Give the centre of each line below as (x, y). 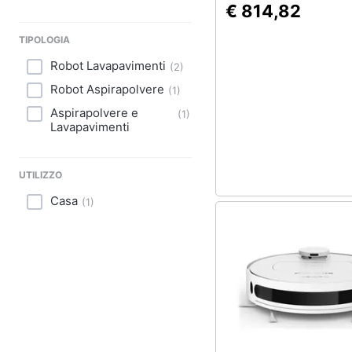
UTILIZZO (40, 175)
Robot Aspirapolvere (107, 89)
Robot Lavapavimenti (108, 66)
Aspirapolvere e (94, 113)
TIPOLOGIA (44, 40)
